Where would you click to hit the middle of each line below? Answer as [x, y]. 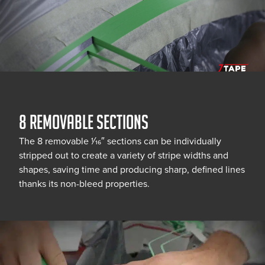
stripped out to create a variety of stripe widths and [124, 156]
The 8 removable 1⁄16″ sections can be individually [120, 141]
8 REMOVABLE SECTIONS [84, 122]
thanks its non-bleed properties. [84, 184]
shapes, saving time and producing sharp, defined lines [132, 170]
